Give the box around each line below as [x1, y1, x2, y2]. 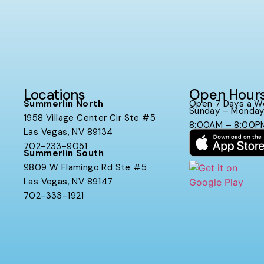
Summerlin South [24, 147, 104, 159]
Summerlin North [24, 98, 103, 110]
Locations [24, 85, 85, 104]
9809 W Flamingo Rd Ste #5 [24, 161, 147, 173]
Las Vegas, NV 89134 [24, 126, 113, 138]
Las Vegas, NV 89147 [24, 175, 113, 187]
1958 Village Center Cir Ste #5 [24, 112, 156, 124]
